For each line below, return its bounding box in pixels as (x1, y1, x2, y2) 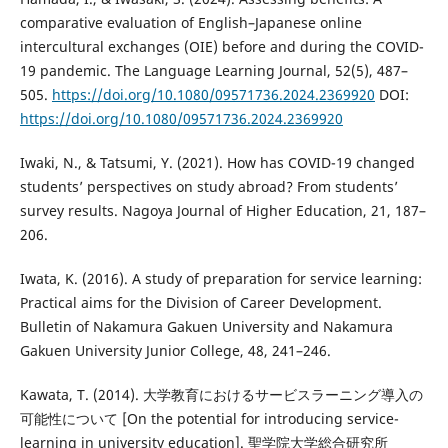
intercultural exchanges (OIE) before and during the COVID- (19, 36, 424, 56)
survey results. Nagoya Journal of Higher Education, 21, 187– (19, 200, 426, 220)
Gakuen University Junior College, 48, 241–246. (19, 340, 331, 360)
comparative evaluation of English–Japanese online (19, 12, 362, 32)
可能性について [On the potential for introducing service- (19, 408, 399, 428)
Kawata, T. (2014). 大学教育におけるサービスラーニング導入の (19, 384, 423, 404)
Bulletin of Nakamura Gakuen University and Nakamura (19, 316, 393, 336)
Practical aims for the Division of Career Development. (19, 292, 382, 312)
